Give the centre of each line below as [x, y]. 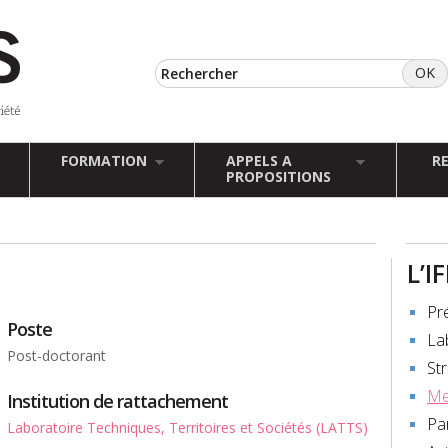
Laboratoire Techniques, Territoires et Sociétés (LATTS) [187, 427]
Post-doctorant [56, 355]
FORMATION [103, 160]
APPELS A [259, 160]
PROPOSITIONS [278, 176]
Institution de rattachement [117, 401]
